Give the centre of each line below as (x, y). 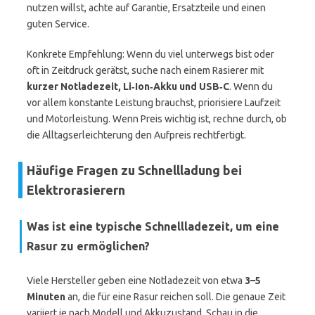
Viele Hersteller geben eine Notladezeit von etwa (136, 281)
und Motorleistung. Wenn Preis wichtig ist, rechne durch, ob (157, 119)
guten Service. (58, 24)
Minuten (46, 297)
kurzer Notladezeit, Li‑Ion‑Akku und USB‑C (128, 86)
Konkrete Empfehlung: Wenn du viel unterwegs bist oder (150, 54)
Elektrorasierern (76, 190)
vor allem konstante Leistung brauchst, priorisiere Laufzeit (154, 103)
